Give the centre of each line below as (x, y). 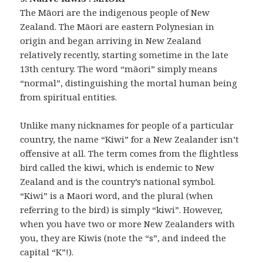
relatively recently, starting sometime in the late (124, 55)
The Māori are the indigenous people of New (115, 13)
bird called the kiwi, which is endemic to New (117, 168)
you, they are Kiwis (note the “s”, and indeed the (123, 238)
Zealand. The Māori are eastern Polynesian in (117, 27)
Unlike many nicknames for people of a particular (127, 125)
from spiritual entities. (69, 97)
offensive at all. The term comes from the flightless (129, 154)
